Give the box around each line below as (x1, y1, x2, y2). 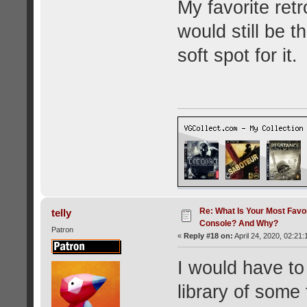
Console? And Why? (199, 218, 278, 228)
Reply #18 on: (183, 231, 233, 240)
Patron (51, 225, 73, 234)
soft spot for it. (177, 45, 297, 66)
